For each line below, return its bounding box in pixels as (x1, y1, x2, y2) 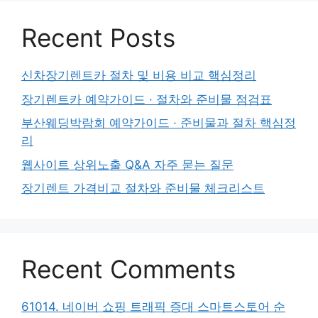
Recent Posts (21, 23, 175, 53)
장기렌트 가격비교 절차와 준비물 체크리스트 (21, 181, 265, 196)
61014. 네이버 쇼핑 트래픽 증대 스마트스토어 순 (21, 300, 285, 314)
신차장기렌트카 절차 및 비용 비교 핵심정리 (21, 68, 256, 83)
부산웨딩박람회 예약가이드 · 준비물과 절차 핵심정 (21, 116, 296, 131)
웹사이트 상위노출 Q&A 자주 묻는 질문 (21, 157, 234, 172)
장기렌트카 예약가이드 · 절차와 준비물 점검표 (21, 92, 272, 106)
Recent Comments (21, 254, 236, 285)
